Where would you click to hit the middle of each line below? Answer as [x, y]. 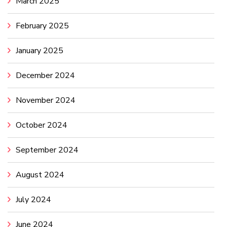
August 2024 [40, 175]
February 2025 [42, 26]
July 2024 [33, 200]
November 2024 [46, 101]
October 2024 [42, 125]
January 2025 [40, 51]
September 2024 [47, 150]
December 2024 [45, 76]
